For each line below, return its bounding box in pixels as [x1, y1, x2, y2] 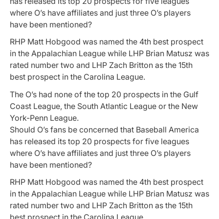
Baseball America [136, 124, 199, 134]
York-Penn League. [10, 112, 79, 123]
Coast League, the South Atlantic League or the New [10, 101, 198, 111]
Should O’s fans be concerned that [10, 124, 136, 134]
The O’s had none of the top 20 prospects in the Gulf [10, 89, 198, 99]
